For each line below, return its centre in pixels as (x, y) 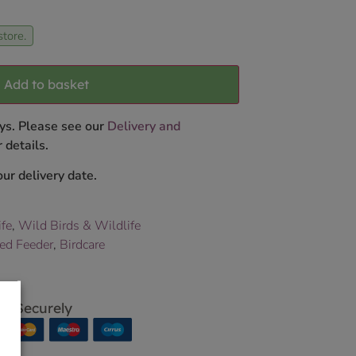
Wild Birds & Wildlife (79, 225)
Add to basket (47, 85)
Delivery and (144, 127)
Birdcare (82, 244)
